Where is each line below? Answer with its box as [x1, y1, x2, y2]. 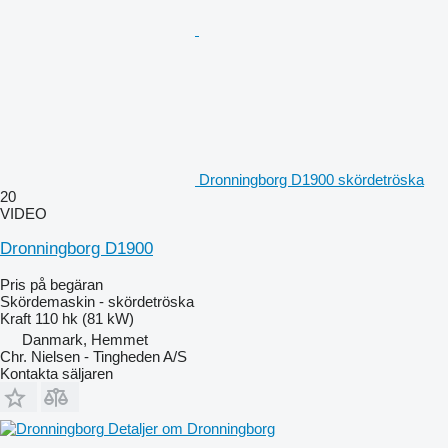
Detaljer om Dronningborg [108, 419, 275, 437]
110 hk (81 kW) [35, 309, 134, 327]
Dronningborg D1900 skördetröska [199, 170, 424, 188]
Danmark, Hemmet [22, 330, 148, 348]
